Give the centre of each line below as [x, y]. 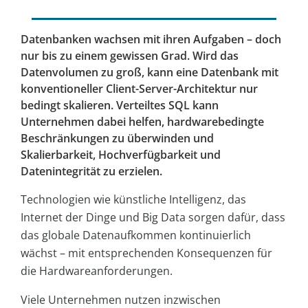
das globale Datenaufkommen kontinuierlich [136, 235]
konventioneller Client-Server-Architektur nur [139, 89]
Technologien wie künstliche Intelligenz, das [133, 200]
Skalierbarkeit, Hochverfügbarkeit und [121, 155]
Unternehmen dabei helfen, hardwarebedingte [142, 122]
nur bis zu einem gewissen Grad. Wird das [130, 56]
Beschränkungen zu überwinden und [117, 139]
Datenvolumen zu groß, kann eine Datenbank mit [150, 73]
